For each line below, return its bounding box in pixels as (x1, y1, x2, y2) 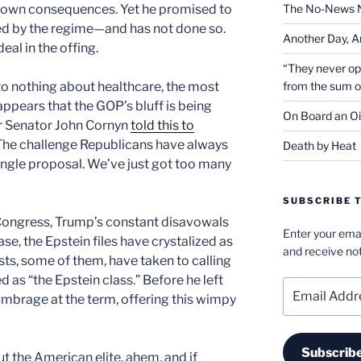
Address (281, 296, 328, 309)
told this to (131, 117, 194, 133)
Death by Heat (282, 139, 356, 152)
